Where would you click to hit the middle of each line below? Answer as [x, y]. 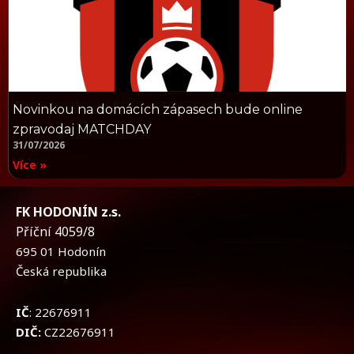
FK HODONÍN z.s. [68, 212]
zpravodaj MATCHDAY [82, 130]
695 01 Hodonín [61, 252]
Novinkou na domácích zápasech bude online [158, 110]
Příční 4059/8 [59, 232]
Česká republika [61, 271]
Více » [30, 165]
